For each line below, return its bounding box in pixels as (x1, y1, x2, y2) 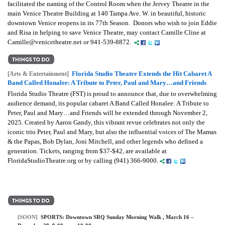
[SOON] (18, 213, 38, 220)
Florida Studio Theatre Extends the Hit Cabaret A (72, 69, 211, 77)
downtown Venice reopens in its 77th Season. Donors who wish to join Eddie (8, 19, 217, 27)
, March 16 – (163, 213, 194, 220)
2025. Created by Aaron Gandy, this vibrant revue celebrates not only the (8, 118, 205, 126)
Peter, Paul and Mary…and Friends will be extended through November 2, (8, 108, 207, 117)
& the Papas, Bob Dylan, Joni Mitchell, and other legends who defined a (8, 137, 203, 145)
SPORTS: (41, 213, 66, 220)
